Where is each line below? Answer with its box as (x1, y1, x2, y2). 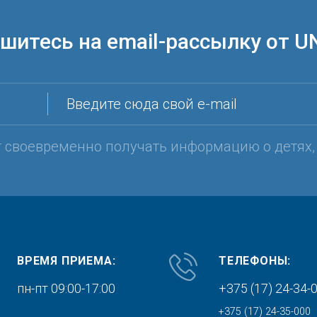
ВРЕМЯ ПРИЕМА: (17, 254, 116, 267)
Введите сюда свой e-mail (66, 96, 237, 113)
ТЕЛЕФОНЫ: (219, 254, 292, 267)
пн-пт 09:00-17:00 (17, 281, 115, 296)
